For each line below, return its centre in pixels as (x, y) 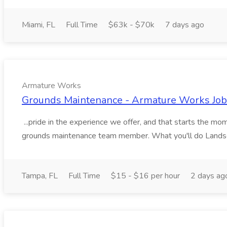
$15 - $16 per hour (145, 176)
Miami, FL (39, 25)
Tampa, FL (40, 176)
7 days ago (185, 25)
